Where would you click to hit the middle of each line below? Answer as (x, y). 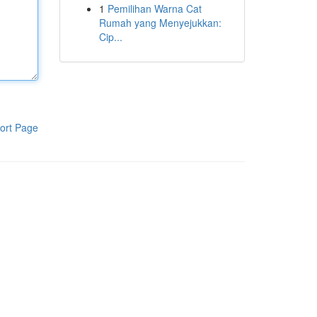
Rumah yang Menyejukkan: (160, 23)
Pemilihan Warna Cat (154, 8)
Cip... (110, 37)
